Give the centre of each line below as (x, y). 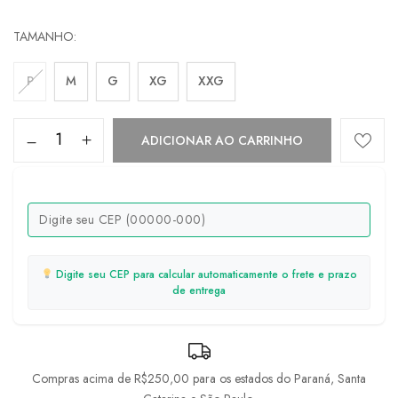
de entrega (199, 290)
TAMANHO (44, 36)
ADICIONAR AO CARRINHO (222, 140)
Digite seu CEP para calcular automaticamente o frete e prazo (205, 274)
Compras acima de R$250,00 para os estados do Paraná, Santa (199, 378)
